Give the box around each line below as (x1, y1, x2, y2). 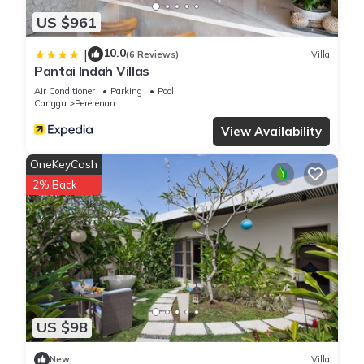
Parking (110, 85, 142, 97)
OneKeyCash (30, 157, 97, 172)
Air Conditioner (34, 85, 95, 97)
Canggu (34, 97, 67, 110)
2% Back (32, 178, 77, 192)
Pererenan (75, 97, 115, 110)
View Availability (221, 123, 322, 140)
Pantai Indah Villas (34, 63, 149, 80)
